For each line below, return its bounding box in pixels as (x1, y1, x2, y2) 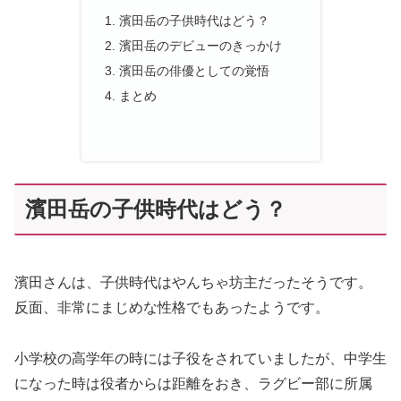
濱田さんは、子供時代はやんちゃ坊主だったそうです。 (14, 275, 372, 291)
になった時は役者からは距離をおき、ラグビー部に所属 (14, 376, 372, 392)
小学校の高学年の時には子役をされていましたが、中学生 (14, 351, 387, 367)
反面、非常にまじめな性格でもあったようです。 (14, 300, 329, 316)
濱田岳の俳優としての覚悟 (118, 64, 269, 79)
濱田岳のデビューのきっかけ (118, 38, 282, 54)
